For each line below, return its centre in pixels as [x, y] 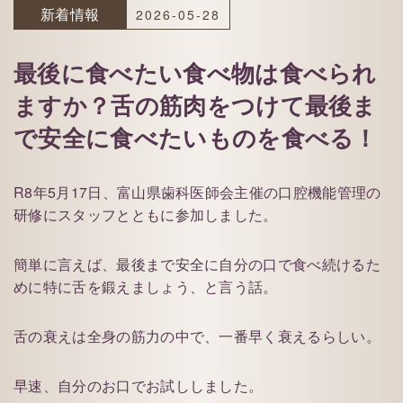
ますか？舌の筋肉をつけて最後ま [195, 105]
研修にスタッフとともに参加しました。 [146, 215]
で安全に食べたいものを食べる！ [196, 137]
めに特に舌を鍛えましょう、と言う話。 [146, 287]
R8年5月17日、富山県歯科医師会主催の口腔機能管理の [197, 192]
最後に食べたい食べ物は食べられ [195, 72]
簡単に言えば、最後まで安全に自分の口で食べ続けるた [197, 264]
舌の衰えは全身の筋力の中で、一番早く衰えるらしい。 [197, 336]
